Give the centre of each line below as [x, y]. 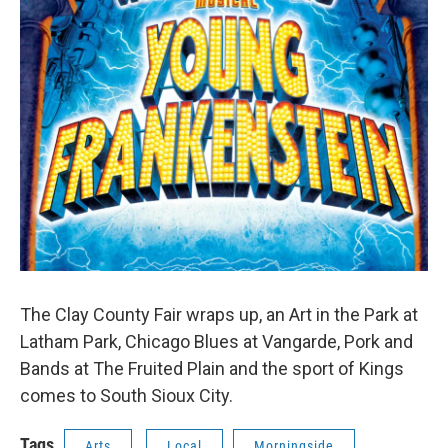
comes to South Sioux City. [126, 395]
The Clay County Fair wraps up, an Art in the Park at [219, 314]
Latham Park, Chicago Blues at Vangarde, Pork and [216, 341]
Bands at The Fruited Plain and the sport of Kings [212, 368]
